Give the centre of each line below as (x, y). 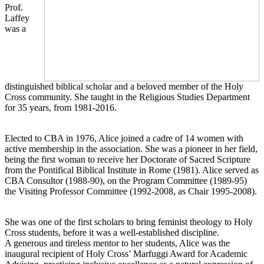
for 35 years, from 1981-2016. (61, 107)
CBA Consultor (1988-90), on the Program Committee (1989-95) (126, 180)
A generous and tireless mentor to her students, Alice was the (117, 243)
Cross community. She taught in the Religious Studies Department (127, 97)
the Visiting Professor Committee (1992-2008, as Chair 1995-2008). (131, 191)
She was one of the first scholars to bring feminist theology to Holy (129, 222)
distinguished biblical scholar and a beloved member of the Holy (124, 86)
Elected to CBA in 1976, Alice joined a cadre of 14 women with (124, 138)
